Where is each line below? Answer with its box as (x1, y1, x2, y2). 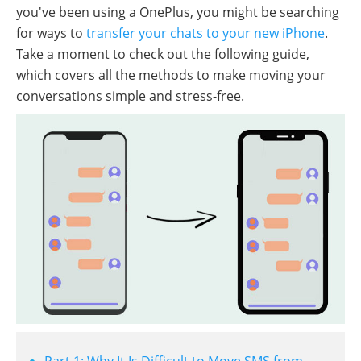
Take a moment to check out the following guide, (16, 45, 309, 63)
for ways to (16, 24, 86, 42)
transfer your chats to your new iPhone (86, 24, 325, 42)
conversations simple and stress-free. (16, 87, 244, 105)
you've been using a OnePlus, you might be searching (16, 3, 339, 21)
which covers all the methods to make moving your (16, 66, 326, 84)
